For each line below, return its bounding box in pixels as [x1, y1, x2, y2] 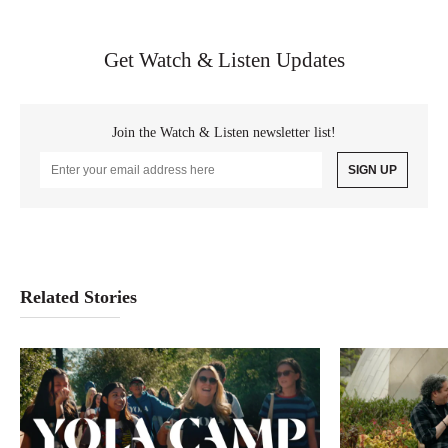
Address [39, 168, 91, 185]
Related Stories [20, 287, 137, 307]
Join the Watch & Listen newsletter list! [112, 125, 336, 140]
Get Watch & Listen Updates [103, 48, 345, 72]
